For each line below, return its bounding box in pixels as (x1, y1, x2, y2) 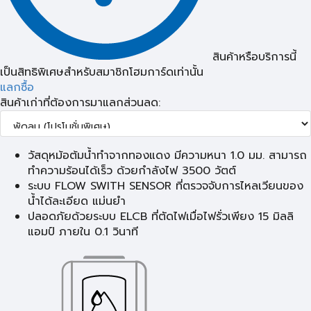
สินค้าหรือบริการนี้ (212, 49, 296, 66)
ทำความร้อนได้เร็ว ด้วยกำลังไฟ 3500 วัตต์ (28, 162, 236, 180)
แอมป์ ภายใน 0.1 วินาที (28, 224, 138, 241)
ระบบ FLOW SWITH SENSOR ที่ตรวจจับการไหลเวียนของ (28, 178, 303, 195)
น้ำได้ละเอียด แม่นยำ (28, 193, 126, 210)
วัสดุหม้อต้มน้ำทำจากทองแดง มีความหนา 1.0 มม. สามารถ (28, 147, 307, 165)
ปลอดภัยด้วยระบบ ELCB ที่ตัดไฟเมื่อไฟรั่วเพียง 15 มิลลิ (28, 208, 294, 226)
